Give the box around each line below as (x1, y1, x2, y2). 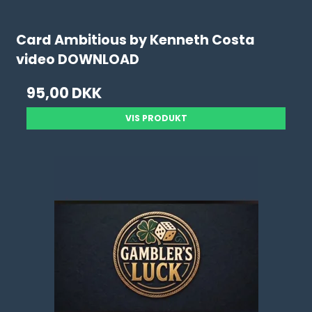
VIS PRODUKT (125, 112, 187, 124)
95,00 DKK (26, 83, 102, 103)
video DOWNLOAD (16, 50, 140, 70)
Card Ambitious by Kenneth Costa (16, 31, 256, 50)
